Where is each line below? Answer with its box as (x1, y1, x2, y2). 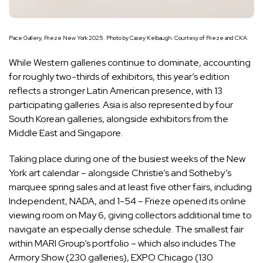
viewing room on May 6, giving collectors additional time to (9, 208, 252, 221)
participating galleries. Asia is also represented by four (9, 98, 233, 111)
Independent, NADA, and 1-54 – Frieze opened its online (9, 194, 246, 207)
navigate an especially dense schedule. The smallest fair (9, 222, 244, 235)
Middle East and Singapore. (9, 126, 123, 139)
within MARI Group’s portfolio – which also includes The (9, 237, 236, 249)
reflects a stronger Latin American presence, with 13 (9, 84, 222, 97)
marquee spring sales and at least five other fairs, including (9, 180, 252, 193)
